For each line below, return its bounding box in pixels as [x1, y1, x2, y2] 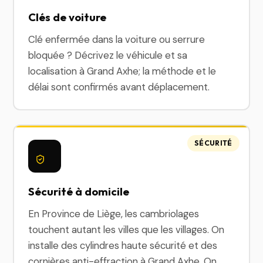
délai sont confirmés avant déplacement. [28, 80, 210, 93]
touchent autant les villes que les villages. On [28, 223, 225, 236]
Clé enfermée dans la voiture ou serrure [28, 33, 205, 46]
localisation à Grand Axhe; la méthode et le [28, 65, 217, 77]
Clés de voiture [28, 10, 107, 24]
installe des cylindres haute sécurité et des [28, 239, 218, 252]
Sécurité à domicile [28, 184, 130, 198]
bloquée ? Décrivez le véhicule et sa [28, 49, 188, 62]
